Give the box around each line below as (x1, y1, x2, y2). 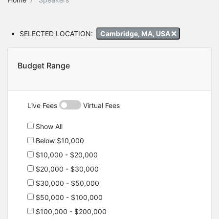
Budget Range (18, 61, 70, 71)
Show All (34, 122, 63, 131)
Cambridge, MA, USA (100, 29, 172, 38)
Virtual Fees (81, 101, 120, 110)
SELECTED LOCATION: (20, 29, 93, 38)
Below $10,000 (34, 136, 84, 145)
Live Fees (27, 101, 59, 110)
